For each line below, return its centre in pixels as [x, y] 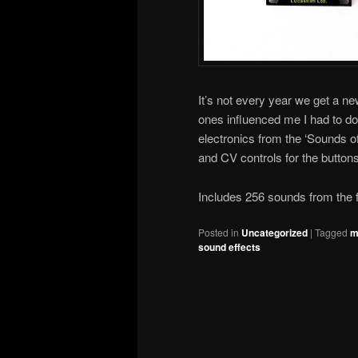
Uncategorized [274, 233]
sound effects [229, 247]
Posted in [219, 232]
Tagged [331, 232]
